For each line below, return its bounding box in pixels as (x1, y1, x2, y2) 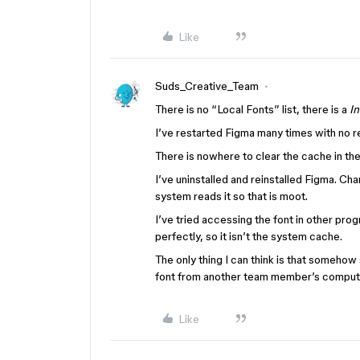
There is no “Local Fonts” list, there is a (155, 103, 350, 116)
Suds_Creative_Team (155, 80, 259, 92)
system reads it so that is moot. (155, 190, 308, 202)
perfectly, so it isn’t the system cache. (155, 230, 342, 243)
